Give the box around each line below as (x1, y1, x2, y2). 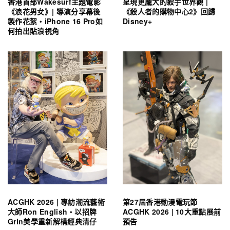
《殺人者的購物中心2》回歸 (123, 6, 216, 17)
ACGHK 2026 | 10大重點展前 (123, 206, 221, 217)
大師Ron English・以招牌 (8, 206, 97, 217)
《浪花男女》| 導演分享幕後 (8, 6, 101, 17)
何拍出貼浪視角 (8, 26, 60, 36)
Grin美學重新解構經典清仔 (8, 216, 97, 226)
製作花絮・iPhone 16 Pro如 (8, 16, 103, 27)
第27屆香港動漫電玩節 (123, 196, 198, 207)
